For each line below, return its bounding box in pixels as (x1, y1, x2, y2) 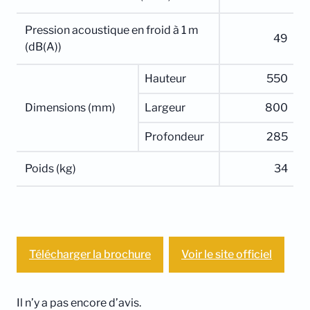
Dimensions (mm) (25, 101, 116, 115)
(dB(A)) (25, 40, 62, 54)
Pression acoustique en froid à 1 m (25, 24, 199, 37)
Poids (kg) (25, 162, 76, 176)
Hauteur (145, 72, 186, 86)
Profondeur (145, 130, 204, 144)
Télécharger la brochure (29, 248, 151, 262)
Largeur (145, 101, 185, 115)
